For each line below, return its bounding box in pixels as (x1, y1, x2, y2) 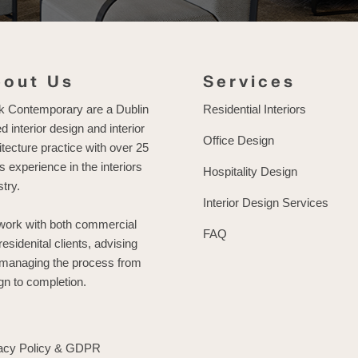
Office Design (202, 133, 274, 148)
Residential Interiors (202, 102, 306, 117)
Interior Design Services (202, 196, 328, 210)
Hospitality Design (202, 165, 297, 179)
